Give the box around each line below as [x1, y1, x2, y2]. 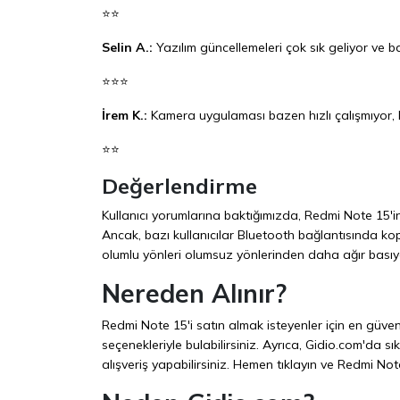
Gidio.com [305, 336, 362, 353]
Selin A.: [102, 38, 153, 55]
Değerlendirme [102, 171, 257, 199]
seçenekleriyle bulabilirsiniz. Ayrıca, [102, 336, 305, 353]
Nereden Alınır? [102, 277, 287, 309]
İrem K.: [102, 106, 147, 123]
